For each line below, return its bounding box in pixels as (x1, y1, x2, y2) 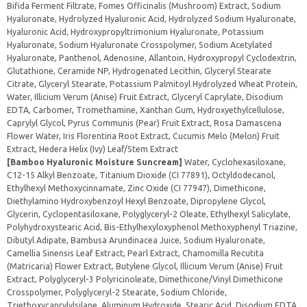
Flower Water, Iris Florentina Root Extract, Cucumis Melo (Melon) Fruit (7, 132, 280, 140)
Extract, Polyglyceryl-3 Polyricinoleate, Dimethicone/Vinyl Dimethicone (7, 275, 283, 284)
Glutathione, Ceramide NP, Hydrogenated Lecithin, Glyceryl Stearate (7, 66, 271, 75)
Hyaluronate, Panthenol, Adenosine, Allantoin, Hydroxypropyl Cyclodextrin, (7, 53, 297, 62)
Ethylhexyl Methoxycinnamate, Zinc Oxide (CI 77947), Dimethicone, (7, 184, 266, 193)
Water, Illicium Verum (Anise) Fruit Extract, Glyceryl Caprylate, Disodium (7, 93, 283, 101)
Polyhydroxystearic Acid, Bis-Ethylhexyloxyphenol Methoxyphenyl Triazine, (7, 223, 297, 232)
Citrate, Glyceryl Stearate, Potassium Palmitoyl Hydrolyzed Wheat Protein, (7, 79, 297, 88)
